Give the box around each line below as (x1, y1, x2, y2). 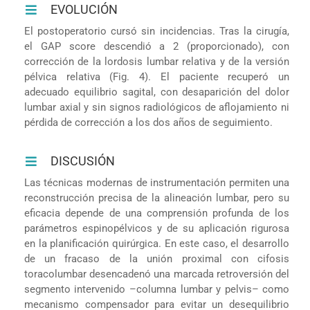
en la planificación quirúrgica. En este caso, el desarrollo (24, 237, 290, 250)
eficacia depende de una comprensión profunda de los (24, 206, 290, 219)
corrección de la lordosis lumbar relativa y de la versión (24, 55, 290, 68)
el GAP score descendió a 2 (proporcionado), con (24, 39, 290, 53)
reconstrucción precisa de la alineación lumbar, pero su (24, 191, 290, 204)
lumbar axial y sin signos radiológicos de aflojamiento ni (24, 100, 290, 113)
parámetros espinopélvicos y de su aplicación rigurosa (24, 221, 290, 235)
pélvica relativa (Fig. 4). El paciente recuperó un (24, 70, 290, 83)
